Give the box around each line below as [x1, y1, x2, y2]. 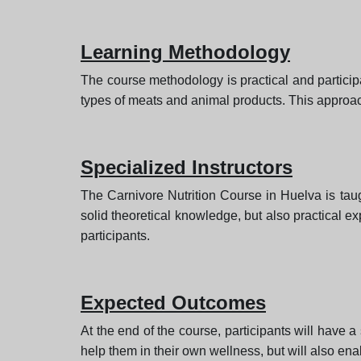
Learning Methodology [81, 41, 290, 64]
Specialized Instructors [81, 156, 293, 179]
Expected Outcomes [81, 292, 266, 314]
